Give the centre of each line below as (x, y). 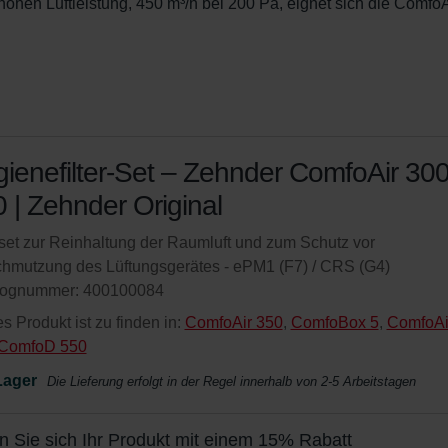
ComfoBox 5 (334, 322)
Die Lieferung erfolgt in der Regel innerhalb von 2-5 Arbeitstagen (231, 381)
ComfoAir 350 (233, 322)
